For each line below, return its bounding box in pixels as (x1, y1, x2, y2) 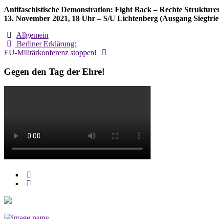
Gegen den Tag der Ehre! (4, 66, 105, 77)
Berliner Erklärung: (15, 39, 77, 48)
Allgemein (16, 30, 49, 39)
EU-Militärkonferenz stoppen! (4, 48, 99, 57)
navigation (3, 52, 56, 65)
